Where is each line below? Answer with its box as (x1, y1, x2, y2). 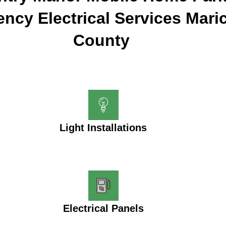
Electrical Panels (63, 203, 144, 214)
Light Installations (60, 122, 147, 133)
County (73, 31, 130, 49)
